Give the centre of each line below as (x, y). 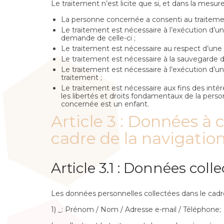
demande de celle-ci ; (98, 38)
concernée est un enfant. (105, 104)
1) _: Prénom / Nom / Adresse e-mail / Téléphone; (136, 210)
